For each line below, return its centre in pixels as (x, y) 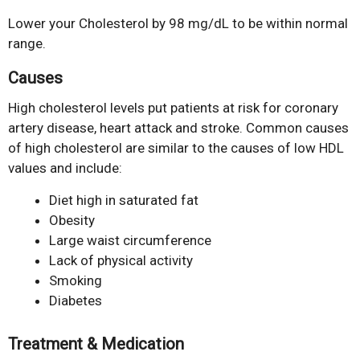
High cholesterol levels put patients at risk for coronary (173, 107)
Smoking (76, 281)
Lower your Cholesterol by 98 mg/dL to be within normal (178, 23)
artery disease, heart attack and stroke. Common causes (178, 127)
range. (27, 43)
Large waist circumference (130, 241)
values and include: (65, 168)
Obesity (72, 221)
